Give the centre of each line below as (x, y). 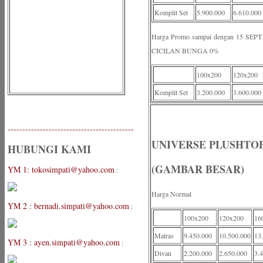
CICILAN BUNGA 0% (185, 50)
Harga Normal (171, 194)
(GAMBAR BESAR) (198, 169)
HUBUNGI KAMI (49, 149)
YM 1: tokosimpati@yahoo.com (61, 169)
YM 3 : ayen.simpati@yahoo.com (64, 242)
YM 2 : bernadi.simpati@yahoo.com (68, 206)
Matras (164, 235)
